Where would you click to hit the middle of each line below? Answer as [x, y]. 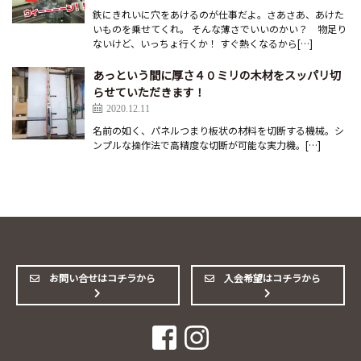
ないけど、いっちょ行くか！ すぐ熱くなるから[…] [203, 44]
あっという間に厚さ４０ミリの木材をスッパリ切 [217, 75]
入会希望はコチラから [273, 278]
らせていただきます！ [149, 92]
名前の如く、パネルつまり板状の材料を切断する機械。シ [218, 131]
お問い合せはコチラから [103, 278]
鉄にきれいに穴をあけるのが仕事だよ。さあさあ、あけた [218, 15]
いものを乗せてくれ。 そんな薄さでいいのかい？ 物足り [220, 29]
